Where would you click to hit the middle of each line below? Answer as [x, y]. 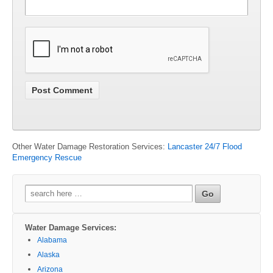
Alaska [48, 254]
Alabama [52, 240]
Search [37, 189]
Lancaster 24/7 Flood [205, 146]
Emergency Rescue [47, 157]
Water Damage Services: [71, 227]
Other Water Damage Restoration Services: [90, 146]
